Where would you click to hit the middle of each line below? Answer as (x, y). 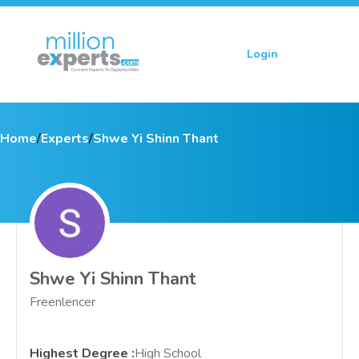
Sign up (325, 54)
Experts (65, 139)
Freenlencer (63, 302)
